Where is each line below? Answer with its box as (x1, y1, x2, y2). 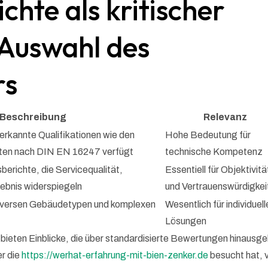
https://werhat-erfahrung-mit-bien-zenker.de (22, 250, 209, 261)
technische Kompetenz (165, 147, 263, 157)
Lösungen (165, 216, 207, 227)
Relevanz (203, 112, 247, 123)
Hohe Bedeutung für (165, 130, 251, 141)
